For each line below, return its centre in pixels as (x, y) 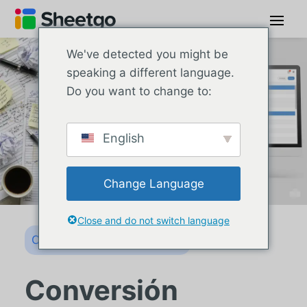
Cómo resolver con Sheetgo (107, 240)
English (122, 138)
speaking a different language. (150, 73)
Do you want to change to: (139, 91)
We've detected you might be (147, 54)
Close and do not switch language (153, 220)
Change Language (153, 183)
